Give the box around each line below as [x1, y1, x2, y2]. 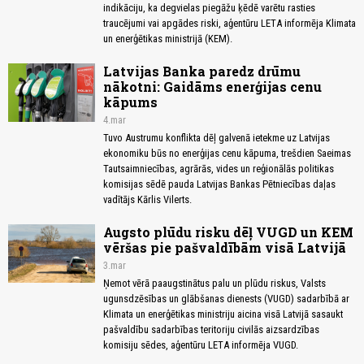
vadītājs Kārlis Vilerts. [103, 193, 192, 206]
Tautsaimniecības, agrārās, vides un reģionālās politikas [103, 162, 334, 175]
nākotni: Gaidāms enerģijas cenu [103, 78, 322, 96]
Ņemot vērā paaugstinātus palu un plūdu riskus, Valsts [103, 277, 326, 290]
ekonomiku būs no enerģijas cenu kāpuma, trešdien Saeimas [103, 147, 351, 160]
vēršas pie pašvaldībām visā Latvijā [103, 239, 346, 257]
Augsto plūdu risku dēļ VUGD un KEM [103, 223, 353, 241]
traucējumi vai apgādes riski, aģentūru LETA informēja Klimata [103, 17, 356, 30]
